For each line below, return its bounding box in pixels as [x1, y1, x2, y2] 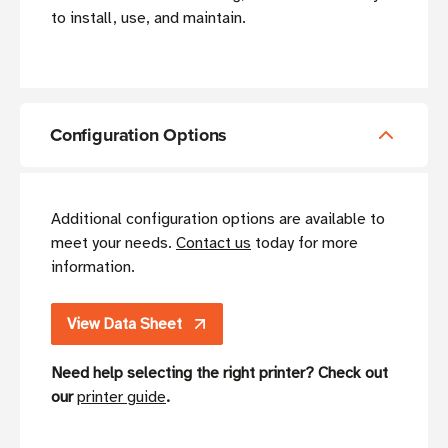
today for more [251, 233, 358, 254]
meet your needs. [51, 233, 176, 254]
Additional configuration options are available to [51, 209, 385, 230]
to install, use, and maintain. [51, 8, 246, 29]
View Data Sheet [67, 314, 182, 335]
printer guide [77, 387, 166, 408]
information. [51, 257, 135, 278]
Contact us [176, 233, 251, 254]
